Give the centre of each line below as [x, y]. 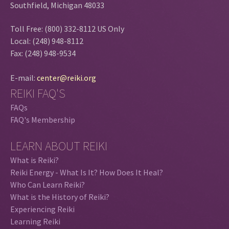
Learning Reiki [35, 221]
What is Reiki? [35, 160]
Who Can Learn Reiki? [48, 184]
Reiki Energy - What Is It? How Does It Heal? [87, 172]
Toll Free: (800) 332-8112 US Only [67, 28]
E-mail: [24, 77]
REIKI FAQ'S [38, 93]
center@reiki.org [66, 77]
